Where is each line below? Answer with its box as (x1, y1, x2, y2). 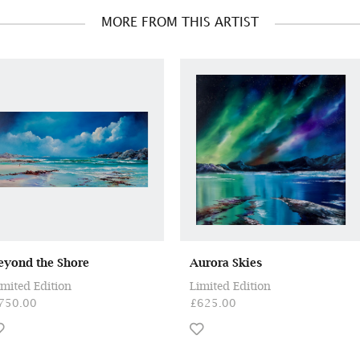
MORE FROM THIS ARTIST (101, 16, 259, 29)
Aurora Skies (189, 256, 262, 270)
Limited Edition (189, 279, 271, 293)
